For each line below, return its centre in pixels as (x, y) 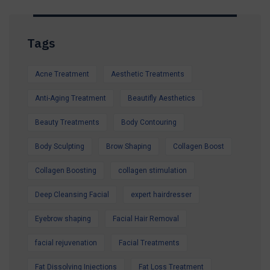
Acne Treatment (62, 74)
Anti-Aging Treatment (71, 98)
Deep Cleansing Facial (72, 194)
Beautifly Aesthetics (162, 98)
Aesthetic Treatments (148, 74)
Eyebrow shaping (63, 218)
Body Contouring (149, 122)
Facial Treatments (149, 243)
